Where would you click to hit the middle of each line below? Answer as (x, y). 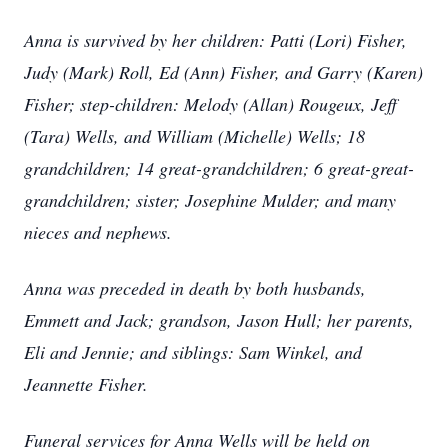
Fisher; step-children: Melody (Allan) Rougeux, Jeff (210, 104)
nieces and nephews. (98, 232)
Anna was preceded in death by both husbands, (195, 288)
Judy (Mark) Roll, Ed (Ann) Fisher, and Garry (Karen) (223, 72)
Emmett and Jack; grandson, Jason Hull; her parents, (219, 320)
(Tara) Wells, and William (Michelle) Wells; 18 (194, 136)
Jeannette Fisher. (86, 384)
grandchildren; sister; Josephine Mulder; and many (210, 200)
